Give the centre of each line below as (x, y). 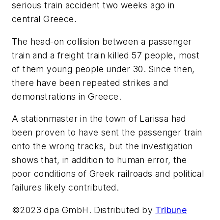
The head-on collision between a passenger (102, 41)
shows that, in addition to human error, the (99, 160)
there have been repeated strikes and (90, 82)
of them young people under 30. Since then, (103, 69)
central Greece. (44, 19)
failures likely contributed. (66, 188)
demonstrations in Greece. (67, 96)
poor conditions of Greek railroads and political (108, 174)
